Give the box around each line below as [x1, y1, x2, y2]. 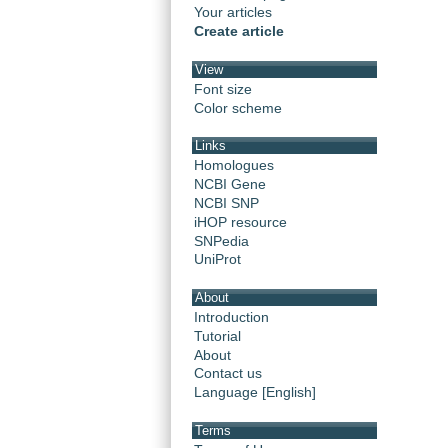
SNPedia [194, 232, 249, 249]
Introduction [194, 308, 269, 325]
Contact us [194, 365, 262, 382]
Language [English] [194, 384, 316, 401]
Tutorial [194, 327, 241, 344]
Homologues [194, 157, 274, 174]
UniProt [194, 251, 241, 268]
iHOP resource [194, 213, 287, 230]
